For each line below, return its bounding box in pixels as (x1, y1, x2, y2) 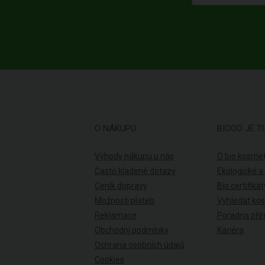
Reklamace (95, 211, 137, 221)
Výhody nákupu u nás (95, 151, 174, 161)
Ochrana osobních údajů (95, 240, 185, 250)
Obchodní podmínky (95, 225, 169, 235)
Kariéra (216, 225, 244, 235)
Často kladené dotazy (95, 166, 176, 176)
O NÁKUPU (95, 123, 136, 134)
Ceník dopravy (95, 181, 147, 191)
